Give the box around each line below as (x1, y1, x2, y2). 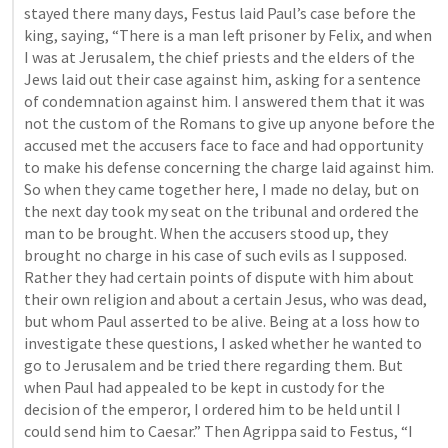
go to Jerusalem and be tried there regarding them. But (24, 355, 403, 375)
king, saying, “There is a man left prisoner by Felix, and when (24, 25, 432, 45)
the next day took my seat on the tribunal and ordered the (24, 201, 419, 221)
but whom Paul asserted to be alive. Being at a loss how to (24, 311, 420, 331)
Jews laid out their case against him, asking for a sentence (24, 69, 421, 89)
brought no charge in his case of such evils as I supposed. (24, 245, 407, 265)
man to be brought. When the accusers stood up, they (24, 223, 388, 243)
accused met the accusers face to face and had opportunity (24, 135, 423, 155)
